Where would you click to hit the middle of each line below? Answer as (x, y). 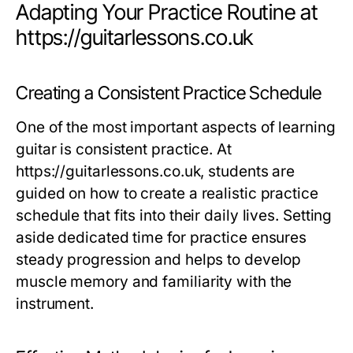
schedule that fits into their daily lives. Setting (174, 216)
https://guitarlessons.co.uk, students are (156, 172)
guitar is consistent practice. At (124, 150)
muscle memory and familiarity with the (154, 282)
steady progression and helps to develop (159, 260)
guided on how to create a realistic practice (167, 194)
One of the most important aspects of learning (176, 128)
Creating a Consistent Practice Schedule (169, 93)
